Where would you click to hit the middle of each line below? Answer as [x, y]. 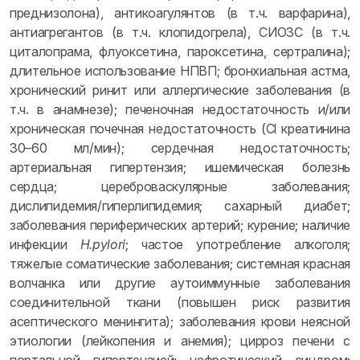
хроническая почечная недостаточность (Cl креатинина [180, 129]
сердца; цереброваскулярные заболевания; [180, 186]
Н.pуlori [103, 244]
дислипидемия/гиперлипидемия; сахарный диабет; [180, 206]
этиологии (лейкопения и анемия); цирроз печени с [180, 341]
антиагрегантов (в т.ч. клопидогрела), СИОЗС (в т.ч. [180, 32]
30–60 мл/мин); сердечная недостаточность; [180, 148]
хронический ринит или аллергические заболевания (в [180, 90]
